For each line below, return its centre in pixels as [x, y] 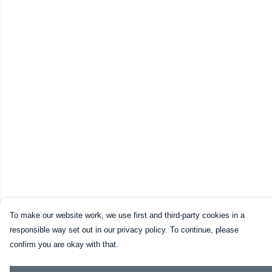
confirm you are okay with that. [64, 244]
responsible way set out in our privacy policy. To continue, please [124, 230]
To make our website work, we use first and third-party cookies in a [127, 215]
